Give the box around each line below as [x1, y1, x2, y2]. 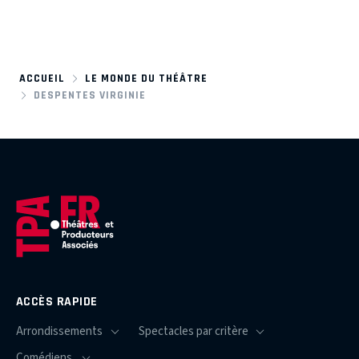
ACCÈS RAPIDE [16, 294, 98, 309]
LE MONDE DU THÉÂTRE [85, 72, 208, 85]
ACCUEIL [19, 72, 65, 85]
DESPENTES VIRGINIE [33, 88, 146, 101]
